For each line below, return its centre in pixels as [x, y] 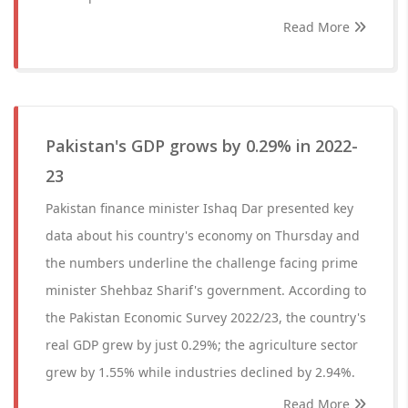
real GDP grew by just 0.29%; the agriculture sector [202, 345]
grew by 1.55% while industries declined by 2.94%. [200, 372]
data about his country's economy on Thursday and [203, 235]
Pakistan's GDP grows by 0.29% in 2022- [202, 146]
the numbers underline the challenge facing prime [202, 263]
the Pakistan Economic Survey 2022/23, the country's [206, 317]
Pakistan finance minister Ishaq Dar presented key [199, 208]
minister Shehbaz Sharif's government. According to [206, 290]
